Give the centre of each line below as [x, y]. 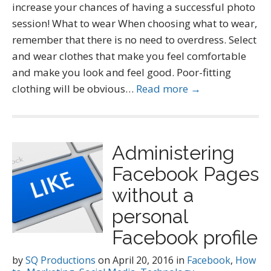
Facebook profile [185, 237]
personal [150, 216]
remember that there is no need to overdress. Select [134, 40]
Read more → [168, 89]
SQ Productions [60, 260]
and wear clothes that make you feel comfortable [129, 56]
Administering [173, 153]
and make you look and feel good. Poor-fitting [122, 72]
